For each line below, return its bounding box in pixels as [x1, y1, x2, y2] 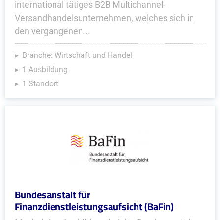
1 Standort [22, 79, 58, 88]
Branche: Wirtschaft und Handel [22, 51, 132, 60]
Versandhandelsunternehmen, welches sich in [15, 13, 194, 23]
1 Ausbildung [22, 65, 68, 74]
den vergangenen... [15, 26, 90, 36]
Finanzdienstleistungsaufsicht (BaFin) [15, 197, 174, 216]
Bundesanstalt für [15, 186, 90, 204]
